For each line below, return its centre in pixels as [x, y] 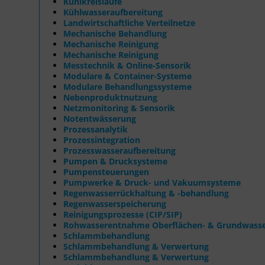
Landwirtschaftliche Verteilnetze [129, 22]
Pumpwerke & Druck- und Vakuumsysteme [152, 182]
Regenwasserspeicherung [115, 203]
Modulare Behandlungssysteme [127, 86]
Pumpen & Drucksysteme [115, 161]
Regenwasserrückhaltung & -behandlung [146, 193]
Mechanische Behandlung [115, 33]
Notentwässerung [100, 118]
